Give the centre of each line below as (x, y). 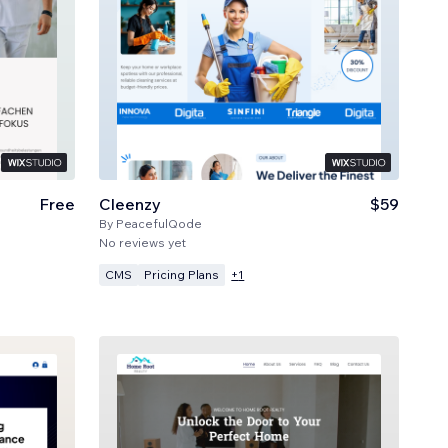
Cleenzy (130, 203)
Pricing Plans (182, 274)
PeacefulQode (159, 223)
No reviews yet (143, 242)
